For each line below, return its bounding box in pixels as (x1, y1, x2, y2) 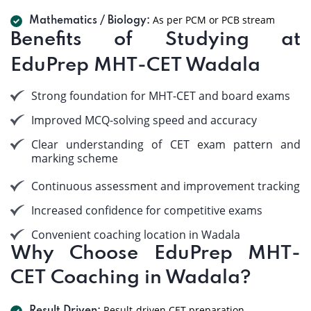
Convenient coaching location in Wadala (31, 227, 240, 242)
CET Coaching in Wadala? (10, 268, 251, 288)
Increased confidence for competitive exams (31, 203, 262, 218)
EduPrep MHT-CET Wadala (10, 56, 260, 76)
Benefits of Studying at (10, 30, 301, 50)
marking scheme (31, 151, 118, 166)
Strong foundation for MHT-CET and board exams (31, 88, 290, 103)
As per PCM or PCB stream (150, 13, 275, 26)
